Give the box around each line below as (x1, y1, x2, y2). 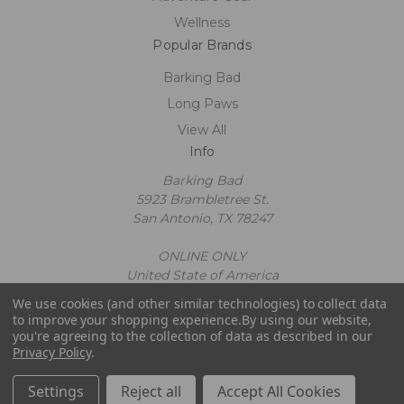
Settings (28, 381, 84, 401)
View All (178, 121, 226, 138)
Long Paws (166, 95, 238, 112)
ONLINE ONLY (158, 248, 246, 265)
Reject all (121, 381, 181, 401)
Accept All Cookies (217, 381, 341, 401)
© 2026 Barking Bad (148, 321, 256, 335)
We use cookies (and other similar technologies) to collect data (13, 295, 387, 312)
